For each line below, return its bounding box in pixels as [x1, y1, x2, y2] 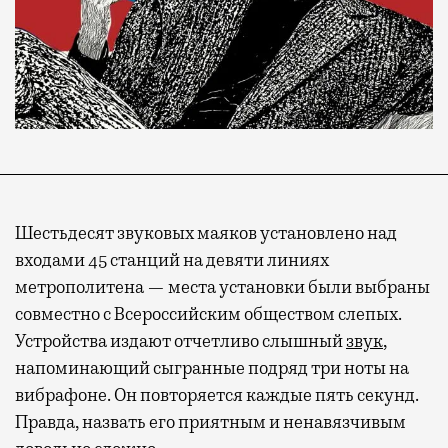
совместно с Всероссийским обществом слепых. [15, 302, 402, 325]
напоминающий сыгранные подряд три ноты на [15, 356, 409, 379]
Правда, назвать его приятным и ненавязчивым [15, 410, 406, 433]
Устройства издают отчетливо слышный [15, 329, 346, 352]
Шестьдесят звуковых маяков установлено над [15, 221, 397, 244]
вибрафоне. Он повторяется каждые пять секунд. [15, 383, 419, 406]
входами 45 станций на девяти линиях [15, 248, 329, 271]
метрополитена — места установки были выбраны [15, 275, 430, 298]
